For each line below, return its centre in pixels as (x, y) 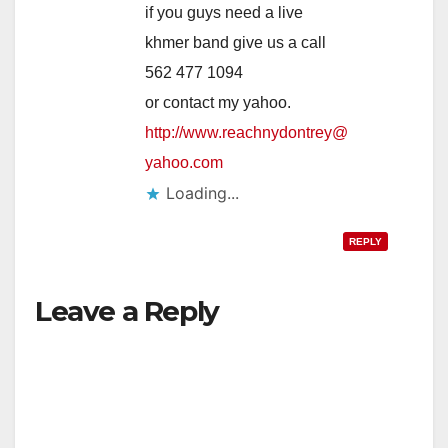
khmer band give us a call (235, 43)
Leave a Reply (127, 311)
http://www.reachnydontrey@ (246, 133)
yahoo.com (184, 163)
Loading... (202, 193)
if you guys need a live (224, 13)
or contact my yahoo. (218, 103)
